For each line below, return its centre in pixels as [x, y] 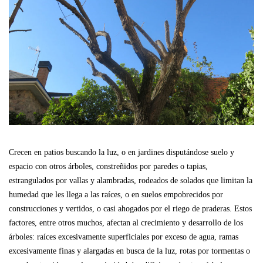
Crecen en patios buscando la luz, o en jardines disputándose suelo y [122, 152]
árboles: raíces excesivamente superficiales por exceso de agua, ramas [124, 237]
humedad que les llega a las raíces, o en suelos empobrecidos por [116, 195]
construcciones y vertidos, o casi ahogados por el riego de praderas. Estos [130, 209]
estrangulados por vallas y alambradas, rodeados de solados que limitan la [131, 181]
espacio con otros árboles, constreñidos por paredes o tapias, [108, 166]
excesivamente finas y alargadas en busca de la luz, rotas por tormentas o [129, 251]
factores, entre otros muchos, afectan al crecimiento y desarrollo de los [126, 223]
